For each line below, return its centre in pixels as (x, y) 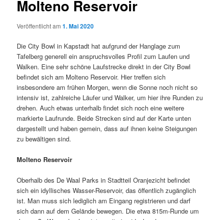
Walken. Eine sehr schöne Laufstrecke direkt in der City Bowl (104, 67)
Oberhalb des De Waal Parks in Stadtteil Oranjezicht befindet (104, 180)
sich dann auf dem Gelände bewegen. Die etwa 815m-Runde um (108, 211)
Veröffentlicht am (40, 26)
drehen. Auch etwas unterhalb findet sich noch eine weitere (101, 108)
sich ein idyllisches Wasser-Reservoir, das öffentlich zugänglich (107, 191)
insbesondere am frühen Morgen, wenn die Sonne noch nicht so (107, 87)
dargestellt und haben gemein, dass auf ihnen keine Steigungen (107, 129)
